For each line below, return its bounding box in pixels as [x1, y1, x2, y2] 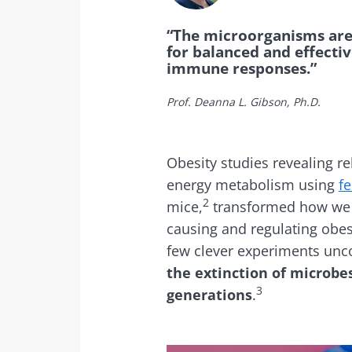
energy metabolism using [167, 174, 339, 194]
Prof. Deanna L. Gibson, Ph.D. [167, 93, 321, 109]
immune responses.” [167, 57, 317, 78]
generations [167, 284, 252, 304]
